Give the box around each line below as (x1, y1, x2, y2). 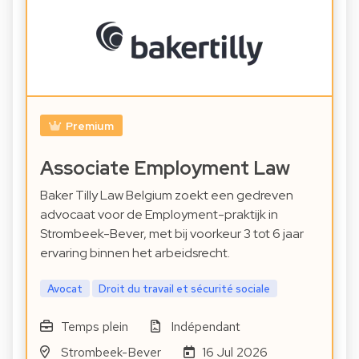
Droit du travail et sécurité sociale (99, 280, 271, 296)
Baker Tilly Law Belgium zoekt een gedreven (40, 186, 293, 204)
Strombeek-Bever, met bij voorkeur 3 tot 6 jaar (40, 224, 304, 242)
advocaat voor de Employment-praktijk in (40, 205, 278, 223)
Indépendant (171, 317, 241, 335)
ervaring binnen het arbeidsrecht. (40, 244, 230, 261)
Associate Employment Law (40, 155, 290, 180)
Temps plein (60, 317, 128, 335)
